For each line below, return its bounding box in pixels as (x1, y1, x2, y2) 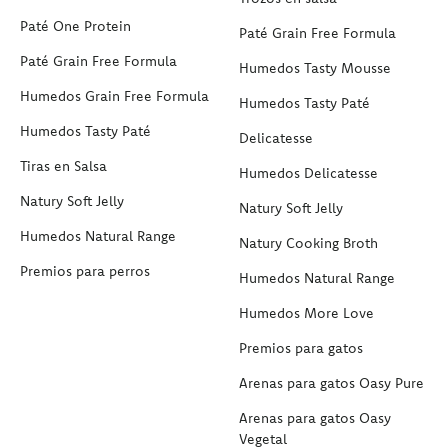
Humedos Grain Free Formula (20, 86, 209, 105)
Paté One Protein (20, 16, 131, 35)
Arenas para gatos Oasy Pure (239, 373, 424, 392)
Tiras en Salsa (20, 156, 107, 175)
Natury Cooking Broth (239, 233, 378, 252)
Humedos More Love (239, 303, 374, 322)
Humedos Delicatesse (239, 163, 378, 182)
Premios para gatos (239, 338, 363, 357)
